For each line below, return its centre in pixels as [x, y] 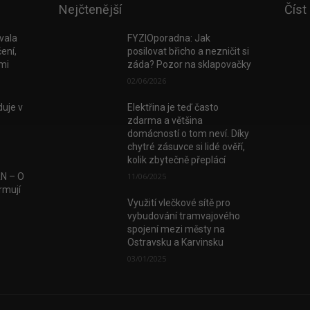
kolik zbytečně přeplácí [177, 159]
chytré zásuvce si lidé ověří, [186, 146]
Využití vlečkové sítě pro [179, 202]
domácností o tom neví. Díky [189, 133]
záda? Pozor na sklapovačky [190, 64]
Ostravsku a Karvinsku [176, 242]
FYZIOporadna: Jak [169, 38]
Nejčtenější [90, 9]
